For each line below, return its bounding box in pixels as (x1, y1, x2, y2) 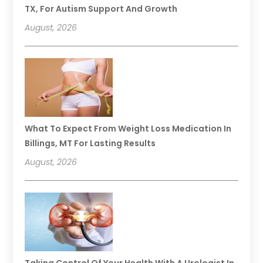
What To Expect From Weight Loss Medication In (25, 122, 232, 134)
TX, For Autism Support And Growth (25, 2, 178, 15)
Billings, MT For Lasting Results (25, 137, 156, 149)
